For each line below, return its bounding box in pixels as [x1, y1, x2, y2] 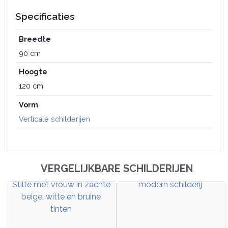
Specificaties [15, 11, 75, 22]
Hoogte [19, 67, 48, 76]
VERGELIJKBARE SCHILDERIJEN [40, 162, 193, 175]
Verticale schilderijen [19, 114, 91, 123]
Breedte [19, 34, 51, 43]
